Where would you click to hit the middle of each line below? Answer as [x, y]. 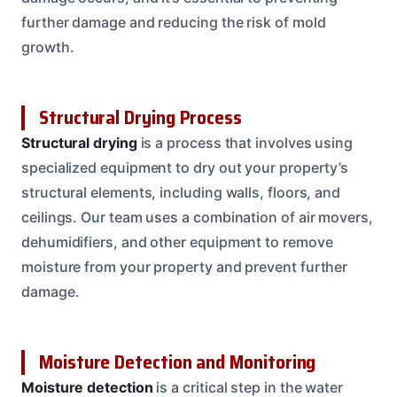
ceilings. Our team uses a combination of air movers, [197, 217]
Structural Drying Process [140, 117]
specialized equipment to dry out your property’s [185, 167]
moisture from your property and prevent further [185, 266]
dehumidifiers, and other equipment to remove [177, 241]
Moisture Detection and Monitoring [178, 362]
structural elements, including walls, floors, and [181, 192]
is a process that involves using [245, 142]
